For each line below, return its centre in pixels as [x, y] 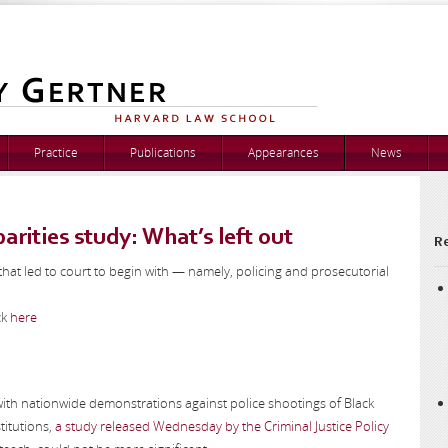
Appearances [283, 152]
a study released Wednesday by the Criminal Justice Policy [222, 426]
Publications [163, 152]
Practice [56, 152]
